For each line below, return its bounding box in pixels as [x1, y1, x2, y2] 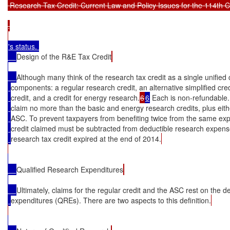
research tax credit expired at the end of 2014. [11, 133, 161, 144]
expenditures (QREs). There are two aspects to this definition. [11, 195, 211, 205]
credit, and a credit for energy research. [11, 92, 140, 103]
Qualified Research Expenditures [16, 164, 123, 175]
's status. [8, 41, 39, 51]
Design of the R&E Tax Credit [16, 51, 111, 62]
